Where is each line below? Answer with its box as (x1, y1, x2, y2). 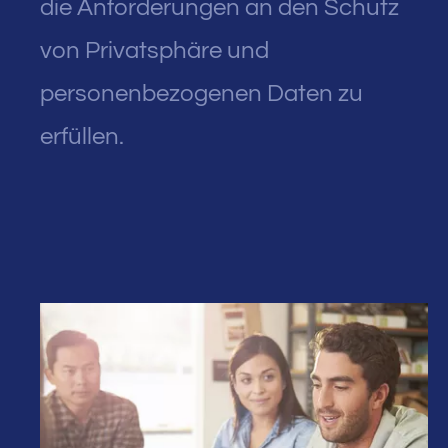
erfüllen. (40, 124, 124, 150)
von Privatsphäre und (40, 38, 269, 64)
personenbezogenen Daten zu (40, 81, 363, 107)
